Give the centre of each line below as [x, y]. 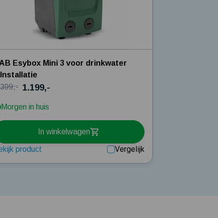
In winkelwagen [64, 132]
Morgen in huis [25, 107]
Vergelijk [130, 149]
